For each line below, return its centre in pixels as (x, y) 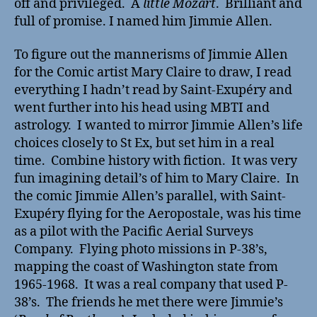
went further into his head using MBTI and (142, 108)
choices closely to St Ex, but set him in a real (144, 144)
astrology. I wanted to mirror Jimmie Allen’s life (158, 126)
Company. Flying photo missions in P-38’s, (141, 250)
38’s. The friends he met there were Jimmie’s (149, 303)
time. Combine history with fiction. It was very (156, 161)
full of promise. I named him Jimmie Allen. (143, 21)
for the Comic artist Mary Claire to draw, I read (153, 73)
